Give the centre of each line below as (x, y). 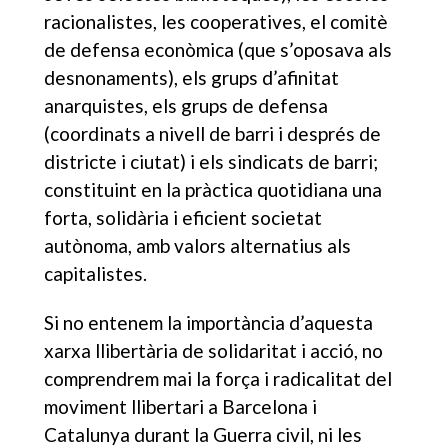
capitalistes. (96, 273)
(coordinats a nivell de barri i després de (213, 133)
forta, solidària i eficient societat (183, 217)
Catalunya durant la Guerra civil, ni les (203, 434)
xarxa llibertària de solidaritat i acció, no (214, 350)
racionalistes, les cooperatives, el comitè (216, 21)
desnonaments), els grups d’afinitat (192, 77)
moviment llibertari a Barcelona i (181, 406)
